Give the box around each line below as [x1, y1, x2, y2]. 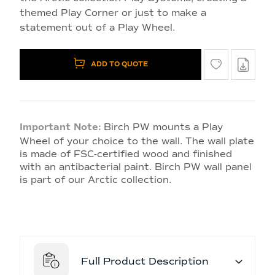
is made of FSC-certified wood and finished [20, 148, 232, 160]
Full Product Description [81, 255, 209, 268]
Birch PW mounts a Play [104, 121, 223, 133]
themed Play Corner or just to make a [20, 7, 206, 18]
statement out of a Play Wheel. [20, 21, 175, 33]
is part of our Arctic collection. [20, 174, 171, 185]
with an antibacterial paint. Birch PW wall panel [20, 161, 252, 172]
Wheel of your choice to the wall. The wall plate [20, 135, 254, 147]
